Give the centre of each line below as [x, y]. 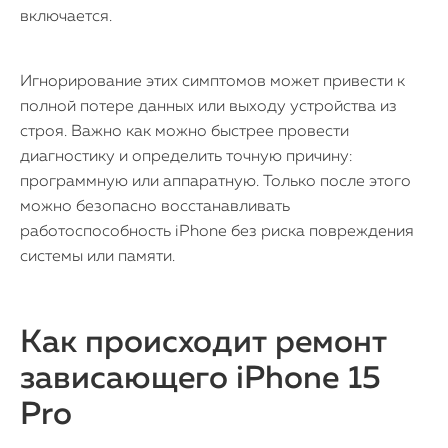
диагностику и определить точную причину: [186, 157]
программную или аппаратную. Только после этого [215, 182]
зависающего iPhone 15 [200, 379]
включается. [66, 17]
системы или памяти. [97, 257]
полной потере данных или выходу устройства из [208, 107]
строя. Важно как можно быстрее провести [184, 132]
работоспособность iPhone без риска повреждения [217, 232]
